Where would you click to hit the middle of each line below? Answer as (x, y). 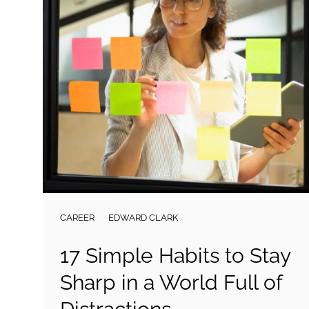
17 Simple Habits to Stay (175, 256)
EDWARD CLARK (143, 218)
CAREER (77, 218)
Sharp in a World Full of (171, 282)
